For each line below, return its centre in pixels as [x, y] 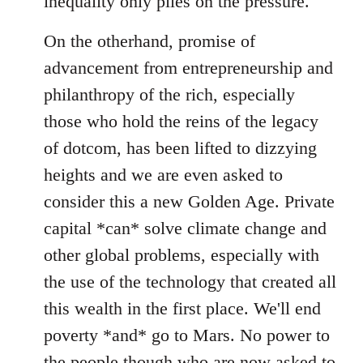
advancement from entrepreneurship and [188, 68]
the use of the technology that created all [190, 282]
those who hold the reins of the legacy [181, 121]
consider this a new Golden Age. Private [189, 201]
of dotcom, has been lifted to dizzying [180, 148]
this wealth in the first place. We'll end [182, 308]
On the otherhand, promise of [149, 41]
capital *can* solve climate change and [185, 228]
